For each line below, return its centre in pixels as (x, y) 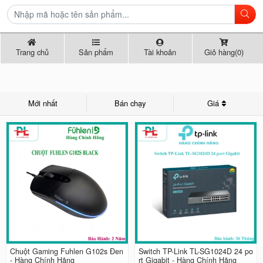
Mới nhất (43, 103)
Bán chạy (130, 103)
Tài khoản (160, 52)
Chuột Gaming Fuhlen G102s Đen (66, 252)
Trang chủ (32, 52)
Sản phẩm (96, 52)
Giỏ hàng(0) (224, 52)
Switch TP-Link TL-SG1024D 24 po (196, 252)
